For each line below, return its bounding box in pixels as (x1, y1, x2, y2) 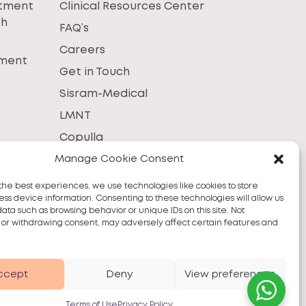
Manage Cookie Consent (55, 154, 184, 164)
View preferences (184, 269, 276, 279)
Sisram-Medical (59, 89, 148, 99)
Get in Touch (59, 67, 130, 77)
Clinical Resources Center (59, 1, 205, 12)
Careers (59, 45, 106, 55)
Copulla (59, 133, 104, 143)
